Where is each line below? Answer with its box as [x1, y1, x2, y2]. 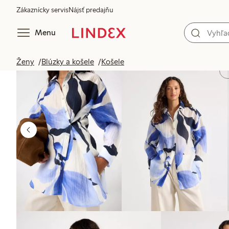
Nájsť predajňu [68, 6, 113, 14]
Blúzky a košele [41, 57, 94, 66]
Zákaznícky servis [16, 6, 68, 14]
